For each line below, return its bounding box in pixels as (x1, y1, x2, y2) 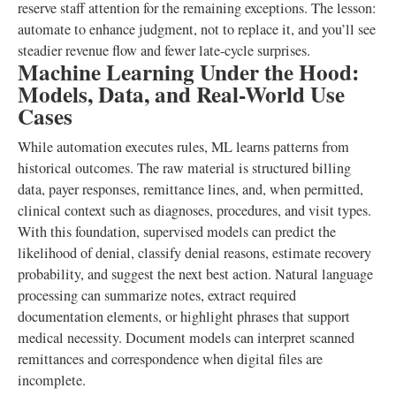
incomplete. (18, 370, 86, 390)
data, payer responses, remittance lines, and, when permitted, (18, 179, 363, 199)
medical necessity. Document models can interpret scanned (18, 328, 354, 347)
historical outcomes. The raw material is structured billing (18, 158, 351, 178)
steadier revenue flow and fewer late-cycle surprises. (18, 41, 310, 60)
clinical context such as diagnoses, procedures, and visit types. (18, 201, 371, 220)
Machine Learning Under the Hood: (18, 56, 359, 88)
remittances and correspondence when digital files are (18, 349, 323, 369)
